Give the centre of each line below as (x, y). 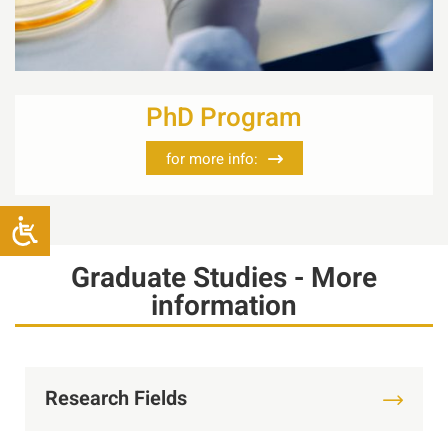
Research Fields (116, 399)
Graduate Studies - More (224, 279)
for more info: (211, 159)
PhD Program (224, 118)
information (224, 307)
